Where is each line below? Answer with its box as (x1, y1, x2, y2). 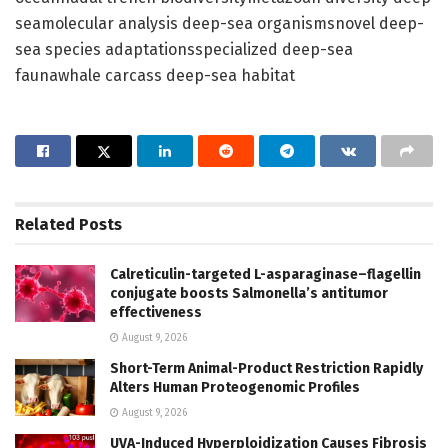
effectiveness (110, 303, 202, 321)
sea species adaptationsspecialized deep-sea (15, 39, 353, 59)
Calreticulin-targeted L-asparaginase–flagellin (110, 265, 421, 283)
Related (15, 214, 75, 234)
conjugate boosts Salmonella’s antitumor (110, 284, 388, 302)
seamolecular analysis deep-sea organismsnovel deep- (15, 13, 424, 33)
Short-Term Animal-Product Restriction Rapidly (110, 359, 423, 377)
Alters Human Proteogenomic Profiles (110, 378, 360, 396)
